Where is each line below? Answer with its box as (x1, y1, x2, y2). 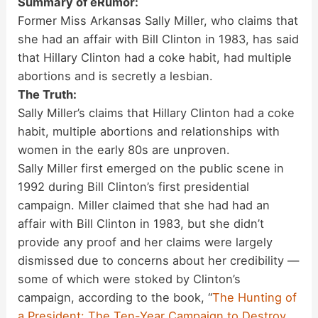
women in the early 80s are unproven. (18, 142, 231, 157)
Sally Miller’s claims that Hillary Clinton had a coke (18, 105, 295, 120)
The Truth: (18, 87, 77, 102)
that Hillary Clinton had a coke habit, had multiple (18, 50, 292, 65)
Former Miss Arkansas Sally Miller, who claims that (18, 13, 299, 28)
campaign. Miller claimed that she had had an (18, 197, 270, 212)
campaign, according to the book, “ (18, 290, 213, 305)
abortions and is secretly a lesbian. (18, 68, 214, 83)
